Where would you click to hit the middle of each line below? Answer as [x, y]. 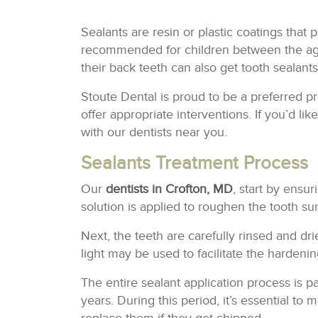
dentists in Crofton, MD [169, 189]
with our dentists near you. [154, 132]
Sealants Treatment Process [194, 163]
